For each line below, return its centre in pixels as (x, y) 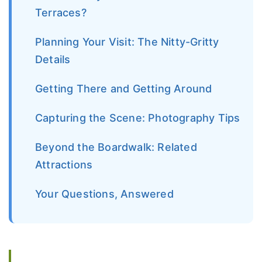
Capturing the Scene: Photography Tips (138, 118)
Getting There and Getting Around (124, 88)
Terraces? (61, 12)
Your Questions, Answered (104, 194)
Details (53, 59)
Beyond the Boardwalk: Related (116, 147)
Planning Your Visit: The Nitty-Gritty (127, 42)
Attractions (64, 164)
